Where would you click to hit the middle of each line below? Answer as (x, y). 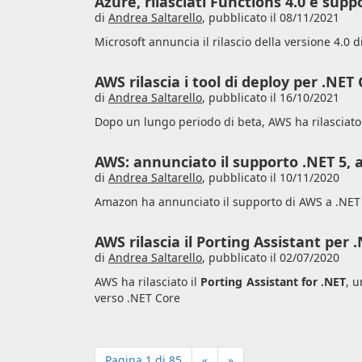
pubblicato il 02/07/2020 (274, 257)
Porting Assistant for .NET (273, 282)
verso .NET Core (137, 298)
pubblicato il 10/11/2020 (274, 177)
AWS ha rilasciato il (148, 282)
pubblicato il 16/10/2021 (274, 97)
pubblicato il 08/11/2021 (274, 17)
